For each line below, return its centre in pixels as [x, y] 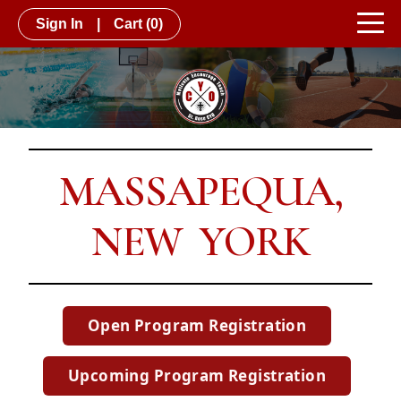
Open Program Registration [197, 326]
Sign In [60, 23]
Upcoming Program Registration [197, 376]
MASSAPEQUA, [200, 191]
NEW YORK [200, 241]
